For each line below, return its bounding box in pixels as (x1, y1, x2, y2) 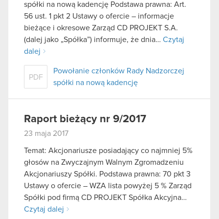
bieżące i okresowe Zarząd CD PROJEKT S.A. (24, 23, 178, 32)
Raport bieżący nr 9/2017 (24, 113, 146, 125)
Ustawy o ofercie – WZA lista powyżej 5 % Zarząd (24, 182, 192, 190)
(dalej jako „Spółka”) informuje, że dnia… (24, 35, 163, 44)
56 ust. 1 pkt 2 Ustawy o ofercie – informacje (24, 12, 174, 20)
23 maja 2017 (24, 129, 68, 137)
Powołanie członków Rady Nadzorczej (53, 66, 184, 75)
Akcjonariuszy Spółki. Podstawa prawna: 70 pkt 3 (24, 170, 191, 178)
